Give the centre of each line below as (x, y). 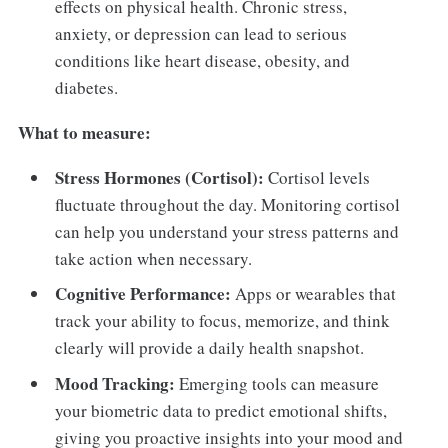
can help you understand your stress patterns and (227, 231)
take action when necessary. (154, 258)
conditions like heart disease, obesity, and (203, 61)
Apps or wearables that (314, 294)
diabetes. (87, 88)
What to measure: (84, 132)
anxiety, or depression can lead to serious (201, 34)
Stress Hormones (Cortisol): (160, 177)
